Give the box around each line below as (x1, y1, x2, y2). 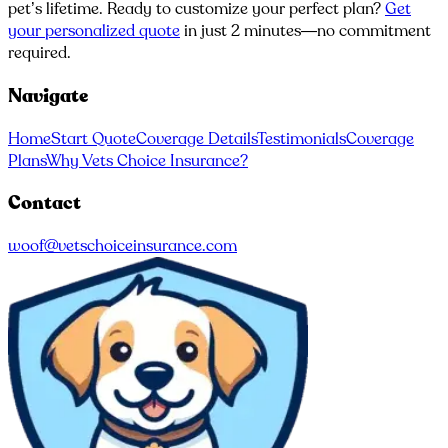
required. (8, 42, 71, 65)
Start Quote (51, 127, 136, 150)
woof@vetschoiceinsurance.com (8, 235, 237, 258)
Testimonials (257, 127, 346, 150)
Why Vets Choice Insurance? (46, 149, 248, 172)
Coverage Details (136, 127, 257, 150)
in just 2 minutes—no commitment (184, 20, 431, 43)
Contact (8, 190, 81, 217)
